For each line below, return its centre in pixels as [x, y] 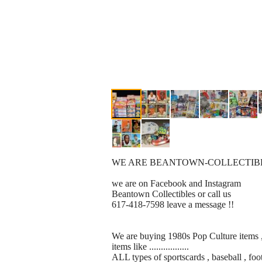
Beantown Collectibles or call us [171, 194]
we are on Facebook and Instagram [176, 184]
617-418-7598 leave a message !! [173, 205]
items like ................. [150, 247]
